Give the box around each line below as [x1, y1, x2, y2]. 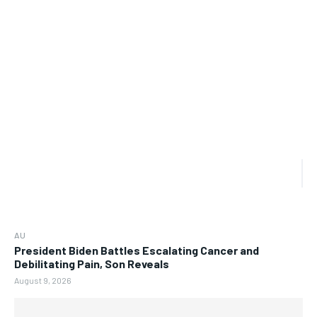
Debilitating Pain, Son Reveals [14, 256, 169, 270]
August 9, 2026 [14, 275, 71, 285]
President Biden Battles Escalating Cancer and [14, 243, 259, 257]
